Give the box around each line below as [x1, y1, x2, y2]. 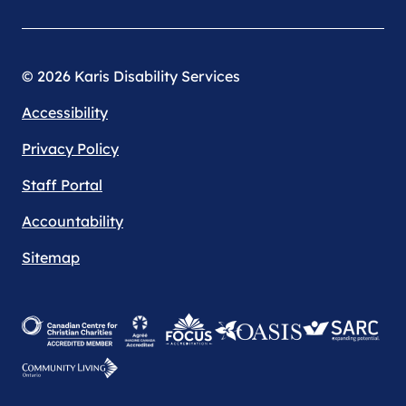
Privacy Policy [22, 140, 119, 159]
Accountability [22, 212, 123, 231]
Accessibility [22, 103, 108, 122]
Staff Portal [22, 176, 102, 195]
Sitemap [22, 248, 80, 267]
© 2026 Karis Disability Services [22, 67, 240, 86]
